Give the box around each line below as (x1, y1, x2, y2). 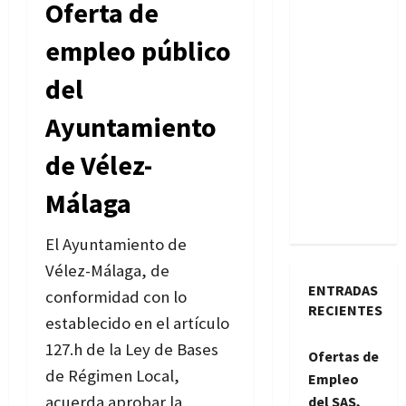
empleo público (45, 33, 231, 68)
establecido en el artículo (45, 312, 229, 333)
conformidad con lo (45, 285, 187, 307)
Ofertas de (307, 346, 379, 365)
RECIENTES (307, 300, 382, 319)
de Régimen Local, (45, 364, 179, 386)
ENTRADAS (307, 280, 378, 299)
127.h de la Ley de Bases (45, 338, 218, 360)
